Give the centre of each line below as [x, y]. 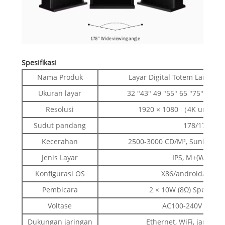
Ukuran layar [60, 93]
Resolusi [60, 109]
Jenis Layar [60, 157]
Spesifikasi [39, 62]
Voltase [60, 205]
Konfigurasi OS [60, 173]
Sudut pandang [60, 125]
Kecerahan [60, 141]
